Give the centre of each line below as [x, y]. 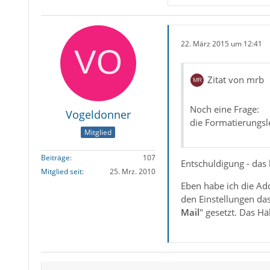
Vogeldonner [98, 114]
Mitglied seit [61, 172]
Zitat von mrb [235, 80]
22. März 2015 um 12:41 [221, 44]
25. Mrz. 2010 [132, 172]
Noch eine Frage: [224, 109]
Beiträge [55, 158]
